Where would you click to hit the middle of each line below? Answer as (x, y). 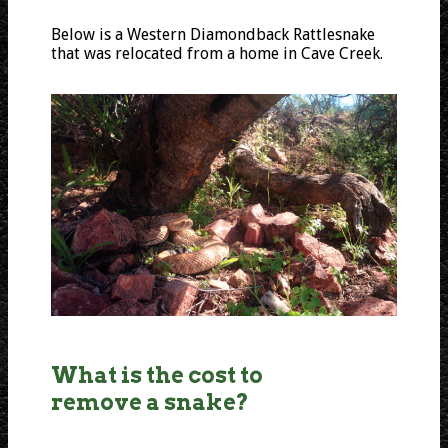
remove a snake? (150, 401)
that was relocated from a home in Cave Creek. (217, 53)
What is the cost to (157, 374)
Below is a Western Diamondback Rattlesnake (213, 34)
